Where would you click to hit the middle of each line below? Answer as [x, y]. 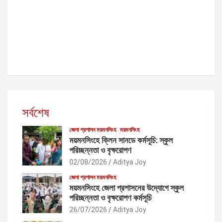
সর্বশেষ [36, 112]
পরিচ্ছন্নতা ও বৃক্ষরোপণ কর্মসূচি [111, 197]
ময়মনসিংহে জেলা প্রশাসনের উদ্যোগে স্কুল [127, 188]
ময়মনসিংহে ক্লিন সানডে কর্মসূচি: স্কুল [121, 140]
